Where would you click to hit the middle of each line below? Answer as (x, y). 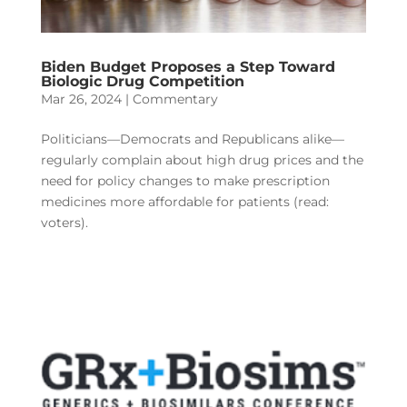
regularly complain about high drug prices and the (202, 159)
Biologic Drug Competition (142, 81)
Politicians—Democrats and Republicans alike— (192, 139)
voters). (64, 222)
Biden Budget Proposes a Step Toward (188, 66)
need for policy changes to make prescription (185, 180)
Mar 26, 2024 (81, 99)
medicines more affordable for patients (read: (184, 201)
